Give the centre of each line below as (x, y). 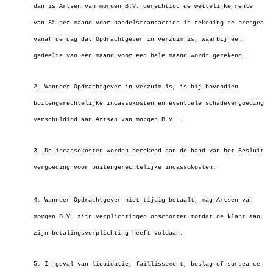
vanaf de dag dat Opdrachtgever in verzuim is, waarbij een (138, 39)
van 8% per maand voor (74, 23)
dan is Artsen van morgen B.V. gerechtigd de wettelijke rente (143, 6)
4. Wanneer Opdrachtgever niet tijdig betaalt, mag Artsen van (143, 200)
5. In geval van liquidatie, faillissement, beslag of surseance (147, 264)
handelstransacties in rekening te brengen (189, 23)
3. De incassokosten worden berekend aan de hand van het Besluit (149, 151)
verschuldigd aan (65, 120)
